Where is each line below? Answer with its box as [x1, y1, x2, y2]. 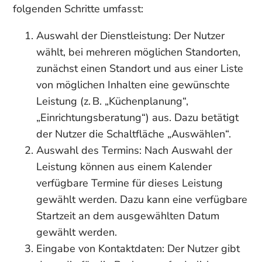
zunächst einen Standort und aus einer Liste [36, 61, 244, 75]
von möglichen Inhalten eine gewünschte [36, 78, 230, 92]
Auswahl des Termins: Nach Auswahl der [36, 143, 233, 157]
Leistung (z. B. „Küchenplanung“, [36, 94, 189, 108]
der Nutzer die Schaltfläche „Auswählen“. [36, 127, 232, 141]
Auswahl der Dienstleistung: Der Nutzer [36, 29, 225, 43]
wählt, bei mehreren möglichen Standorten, [36, 45, 241, 59]
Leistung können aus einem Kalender [36, 160, 212, 174]
